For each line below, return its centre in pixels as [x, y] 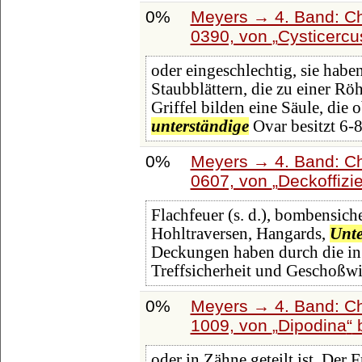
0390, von [231, 36]
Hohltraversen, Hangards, [240, 234]
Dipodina [312, 325]
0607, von [231, 180]
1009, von [231, 325]
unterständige [200, 126]
